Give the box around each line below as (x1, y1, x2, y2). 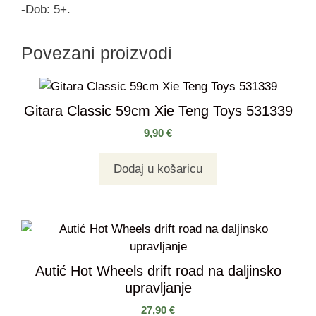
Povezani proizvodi (21, 42, 172, 63)
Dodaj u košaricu (114, 162, 202, 176)
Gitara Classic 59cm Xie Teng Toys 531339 (23, 102, 293, 119)
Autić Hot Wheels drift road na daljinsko (35, 262, 281, 279)
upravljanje (124, 279, 192, 296)
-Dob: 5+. (21, 2, 71, 16)
